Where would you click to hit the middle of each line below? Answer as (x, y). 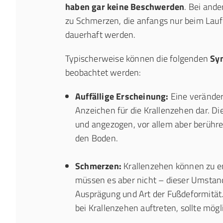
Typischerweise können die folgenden (138, 58)
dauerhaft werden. (102, 35)
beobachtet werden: (103, 72)
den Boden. (97, 138)
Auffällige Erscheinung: (122, 96)
